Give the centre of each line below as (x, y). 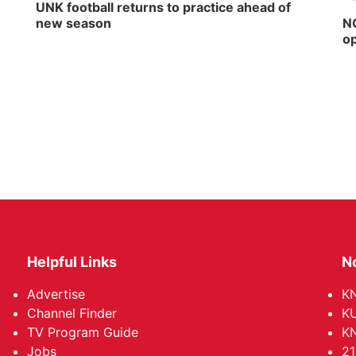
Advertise (56, 294)
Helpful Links (72, 262)
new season (74, 23)
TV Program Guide (83, 332)
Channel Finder (72, 313)
